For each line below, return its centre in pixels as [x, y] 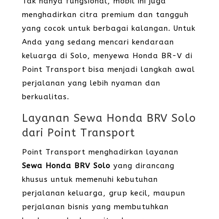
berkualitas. [45, 97]
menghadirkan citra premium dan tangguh [105, 15]
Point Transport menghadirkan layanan [100, 152]
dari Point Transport [78, 133]
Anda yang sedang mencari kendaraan [98, 42]
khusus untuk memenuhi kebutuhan [90, 179]
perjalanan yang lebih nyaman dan [91, 83]
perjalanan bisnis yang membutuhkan [95, 207]
